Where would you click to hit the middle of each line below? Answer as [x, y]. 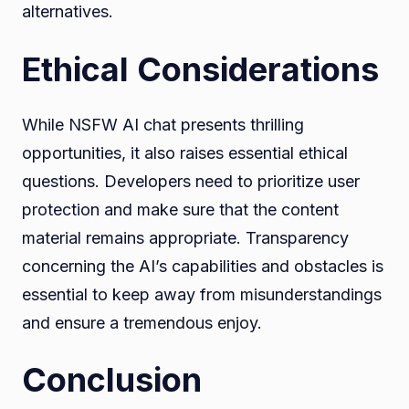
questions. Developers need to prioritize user [191, 181]
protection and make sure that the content [180, 209]
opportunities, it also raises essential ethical [185, 152]
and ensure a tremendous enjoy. [142, 322]
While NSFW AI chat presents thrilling [163, 124]
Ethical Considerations [200, 69]
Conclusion [112, 380]
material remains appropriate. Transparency [185, 237]
